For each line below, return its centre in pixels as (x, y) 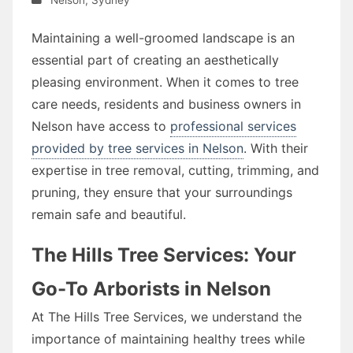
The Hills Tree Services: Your (164, 255)
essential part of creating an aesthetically (155, 59)
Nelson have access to (101, 126)
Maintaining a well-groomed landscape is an (163, 37)
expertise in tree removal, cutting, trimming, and (175, 170)
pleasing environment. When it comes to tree (165, 82)
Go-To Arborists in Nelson (151, 288)
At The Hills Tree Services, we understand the (167, 316)
